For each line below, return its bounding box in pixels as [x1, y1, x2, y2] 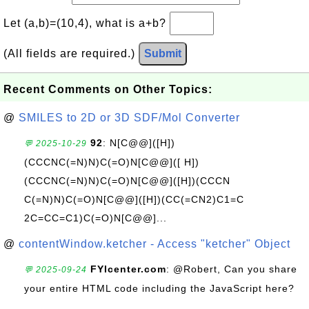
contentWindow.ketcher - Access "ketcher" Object [19, 238, 290, 250]
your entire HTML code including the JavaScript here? [24, 283, 295, 294]
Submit [144, 48, 181, 59]
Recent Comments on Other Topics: [3, 83, 212, 95]
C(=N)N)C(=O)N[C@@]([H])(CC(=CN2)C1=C [24, 194, 244, 205]
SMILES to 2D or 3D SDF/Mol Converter [19, 112, 240, 123]
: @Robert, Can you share [166, 263, 297, 275]
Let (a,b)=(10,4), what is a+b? [3, 17, 170, 29]
